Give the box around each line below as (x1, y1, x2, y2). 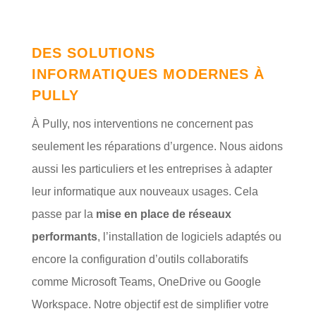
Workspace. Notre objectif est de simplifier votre (31, 298, 269, 311)
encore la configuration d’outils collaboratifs (31, 253, 248, 266)
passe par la (31, 208, 96, 221)
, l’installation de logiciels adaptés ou (97, 231, 281, 243)
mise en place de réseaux (95, 208, 231, 221)
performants (31, 231, 97, 243)
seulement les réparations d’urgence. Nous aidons (31, 140, 283, 153)
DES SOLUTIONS (31, 45, 155, 61)
